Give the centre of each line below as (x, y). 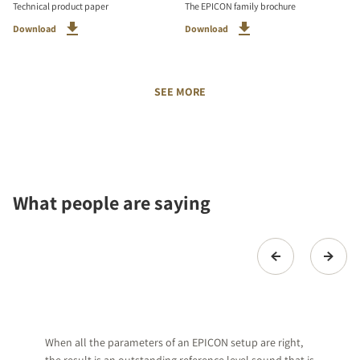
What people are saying (112, 203)
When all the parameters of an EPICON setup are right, (174, 343)
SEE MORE (180, 92)
